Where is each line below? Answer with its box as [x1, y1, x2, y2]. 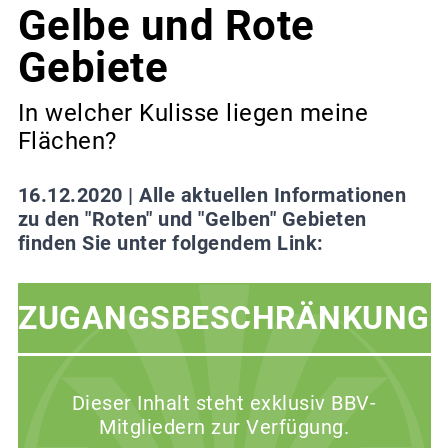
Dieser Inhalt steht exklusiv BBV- [71, 391, 377, 416]
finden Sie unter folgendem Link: [17, 231, 324, 256]
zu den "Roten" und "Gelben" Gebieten [17, 207, 367, 232]
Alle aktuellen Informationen [139, 183, 406, 208]
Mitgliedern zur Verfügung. [99, 415, 349, 440]
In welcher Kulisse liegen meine [17, 99, 368, 128]
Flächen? [17, 127, 117, 156]
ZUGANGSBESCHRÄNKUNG [18, 299, 430, 337]
